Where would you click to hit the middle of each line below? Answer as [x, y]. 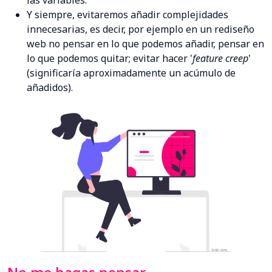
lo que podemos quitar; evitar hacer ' [110, 59]
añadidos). [50, 88]
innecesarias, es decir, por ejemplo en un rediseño [141, 29]
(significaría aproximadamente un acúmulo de [131, 73]
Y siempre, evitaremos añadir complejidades [127, 15]
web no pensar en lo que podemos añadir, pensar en [145, 44]
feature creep [220, 59]
